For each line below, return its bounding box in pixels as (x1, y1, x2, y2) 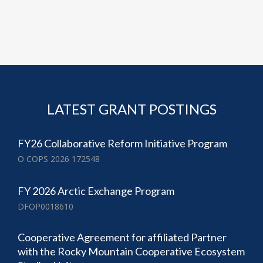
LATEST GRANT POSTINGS (46, 100, 217, 118)
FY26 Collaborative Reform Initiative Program (18, 137, 227, 150)
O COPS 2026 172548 (18, 153, 100, 165)
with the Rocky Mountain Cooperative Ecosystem (18, 244, 245, 258)
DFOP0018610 (18, 200, 73, 212)
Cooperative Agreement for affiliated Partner (18, 230, 227, 244)
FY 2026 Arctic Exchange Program (18, 184, 174, 197)
